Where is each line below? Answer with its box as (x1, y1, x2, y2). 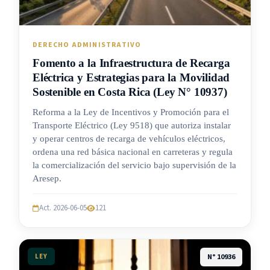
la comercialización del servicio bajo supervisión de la (33, 160, 236, 171)
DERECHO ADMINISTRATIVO (33, 40, 142, 51)
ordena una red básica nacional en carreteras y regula (33, 147, 233, 157)
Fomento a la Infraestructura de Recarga (33, 57, 230, 70)
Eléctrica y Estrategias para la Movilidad (33, 71, 230, 84)
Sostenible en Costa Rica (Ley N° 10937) (33, 86, 227, 99)
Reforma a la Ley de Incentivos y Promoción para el (33, 107, 229, 118)
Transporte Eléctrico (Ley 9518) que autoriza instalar (33, 121, 231, 131)
